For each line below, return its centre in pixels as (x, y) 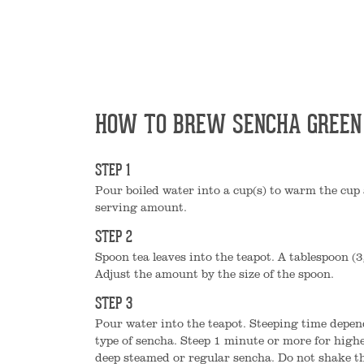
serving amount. (141, 207)
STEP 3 (114, 305)
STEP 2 (114, 238)
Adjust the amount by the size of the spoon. (214, 273)
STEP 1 (113, 171)
